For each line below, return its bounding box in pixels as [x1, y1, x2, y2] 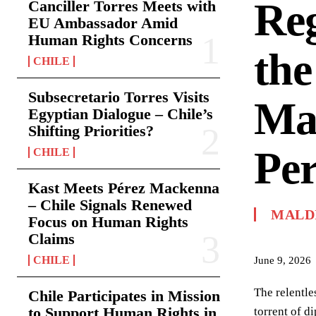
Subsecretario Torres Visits [28, 88, 209, 106]
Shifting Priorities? [28, 122, 154, 140]
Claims [28, 230, 75, 248]
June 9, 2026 [254, 254, 311, 266]
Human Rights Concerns [28, 31, 193, 49]
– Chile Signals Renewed [28, 196, 192, 214]
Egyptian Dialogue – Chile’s [28, 105, 213, 123]
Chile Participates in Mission [28, 287, 220, 305]
